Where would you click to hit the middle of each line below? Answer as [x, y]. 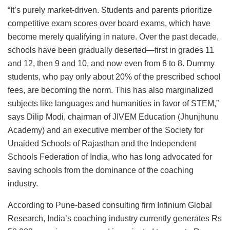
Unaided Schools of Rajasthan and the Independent [102, 144]
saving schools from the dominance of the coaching [101, 170]
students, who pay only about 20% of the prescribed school [114, 77]
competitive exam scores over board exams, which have [109, 24]
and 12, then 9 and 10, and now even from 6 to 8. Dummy [111, 64]
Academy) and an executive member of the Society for [106, 130]
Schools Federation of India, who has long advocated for [110, 157]
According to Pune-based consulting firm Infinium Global [110, 205]
